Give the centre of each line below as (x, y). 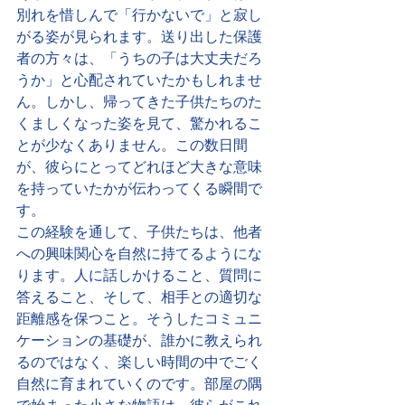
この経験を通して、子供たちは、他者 (139, 232)
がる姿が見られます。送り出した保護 (139, 37)
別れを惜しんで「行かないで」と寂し (139, 15)
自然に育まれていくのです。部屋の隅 (139, 384)
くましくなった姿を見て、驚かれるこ (139, 123)
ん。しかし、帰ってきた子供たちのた (139, 102)
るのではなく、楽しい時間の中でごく (139, 362)
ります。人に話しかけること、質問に (139, 275)
